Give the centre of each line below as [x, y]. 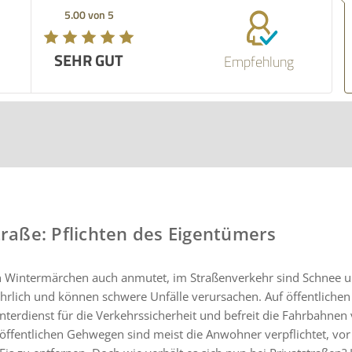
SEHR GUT [107, 60]
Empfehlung [259, 61]
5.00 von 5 [108, 14]
